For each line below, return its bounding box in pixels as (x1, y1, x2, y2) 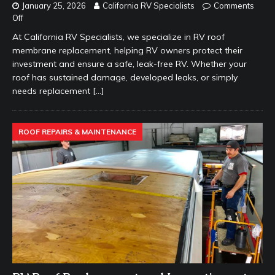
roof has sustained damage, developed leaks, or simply (12, 71, 238, 83)
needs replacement (12, 85, 93, 96)
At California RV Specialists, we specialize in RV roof (12, 31, 225, 42)
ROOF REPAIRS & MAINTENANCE (18, 126, 136, 136)
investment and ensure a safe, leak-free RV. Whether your (12, 58, 247, 69)
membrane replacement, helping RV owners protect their (12, 44, 242, 56)
